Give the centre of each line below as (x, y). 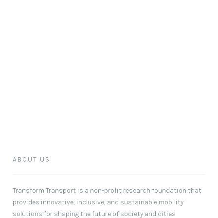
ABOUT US (31, 159)
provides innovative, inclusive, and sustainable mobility (98, 202)
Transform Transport (44, 190)
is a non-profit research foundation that (139, 190)
